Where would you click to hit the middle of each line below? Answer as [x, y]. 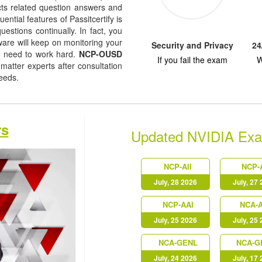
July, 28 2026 [175, 182]
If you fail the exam [192, 60]
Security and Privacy [192, 45]
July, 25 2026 [175, 220]
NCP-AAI [178, 204]
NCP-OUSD [101, 54]
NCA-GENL [178, 242]
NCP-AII [178, 166]
